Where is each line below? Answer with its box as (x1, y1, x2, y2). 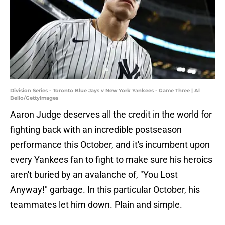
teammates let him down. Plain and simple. (10, 199, 182, 210)
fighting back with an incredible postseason (10, 124, 182, 135)
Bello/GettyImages (10, 95, 58, 102)
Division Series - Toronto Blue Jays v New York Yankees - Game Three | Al (10, 87, 200, 94)
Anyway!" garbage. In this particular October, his (10, 184, 200, 195)
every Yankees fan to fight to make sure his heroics (10, 154, 212, 165)
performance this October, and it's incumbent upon (10, 139, 210, 150)
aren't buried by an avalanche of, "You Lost (10, 169, 178, 180)
